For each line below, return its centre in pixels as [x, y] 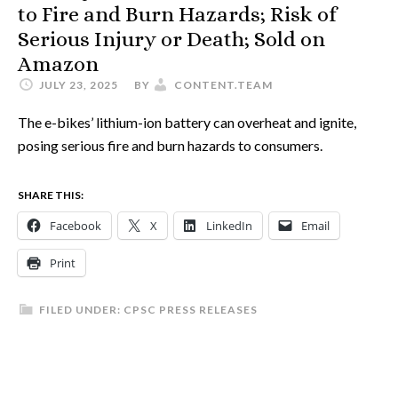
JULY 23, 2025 [79, 85]
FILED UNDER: [81, 310]
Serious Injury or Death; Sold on [171, 39]
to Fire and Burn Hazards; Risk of [177, 14]
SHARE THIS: [51, 195]
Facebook [76, 226]
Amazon [58, 64]
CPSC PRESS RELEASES [191, 310]
